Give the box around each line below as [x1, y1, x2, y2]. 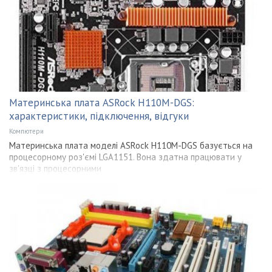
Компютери [9, 127, 44, 136]
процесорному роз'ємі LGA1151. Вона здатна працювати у [9, 151, 242, 163]
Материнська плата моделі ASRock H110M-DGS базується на [9, 140, 253, 152]
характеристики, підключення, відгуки [9, 109, 189, 123]
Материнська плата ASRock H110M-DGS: [9, 96, 194, 110]
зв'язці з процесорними [9, 163, 101, 175]
